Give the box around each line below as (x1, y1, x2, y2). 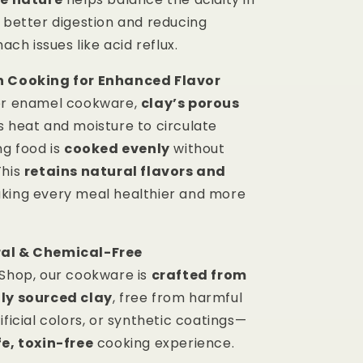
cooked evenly (64, 139, 170, 159)
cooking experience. (93, 334, 235, 353)
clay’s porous (140, 94, 240, 113)
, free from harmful (112, 288, 243, 308)
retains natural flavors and (23, 162, 227, 181)
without (169, 139, 225, 159)
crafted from (151, 266, 247, 285)
